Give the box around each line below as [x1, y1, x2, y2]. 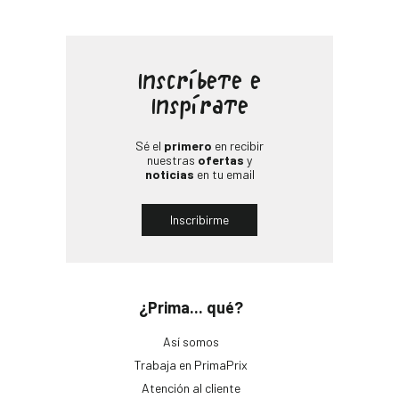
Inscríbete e [138, 68, 261, 100]
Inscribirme [170, 212, 229, 228]
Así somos [162, 334, 219, 350]
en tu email [193, 167, 255, 183]
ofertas [198, 152, 244, 168]
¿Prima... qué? [138, 297, 243, 318]
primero [164, 138, 212, 154]
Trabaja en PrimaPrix [134, 357, 248, 373]
